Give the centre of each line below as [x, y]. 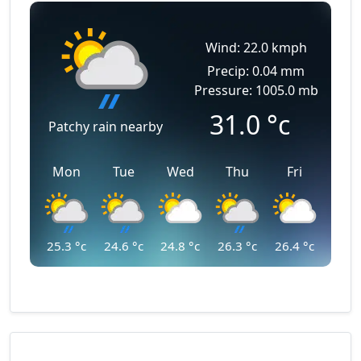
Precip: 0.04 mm [256, 71]
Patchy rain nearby [105, 127]
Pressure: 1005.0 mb [256, 90]
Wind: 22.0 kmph [256, 48]
